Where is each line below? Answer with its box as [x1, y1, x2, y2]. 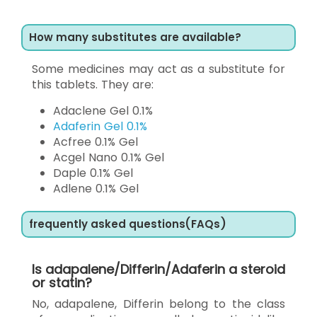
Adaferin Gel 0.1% [53, 117, 147, 134]
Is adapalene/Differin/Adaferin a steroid [32, 260, 285, 278]
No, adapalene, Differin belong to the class [32, 295, 285, 312]
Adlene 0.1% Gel [53, 180, 139, 197]
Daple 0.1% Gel [53, 164, 133, 181]
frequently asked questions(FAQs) [29, 216, 226, 231]
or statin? [32, 273, 92, 292]
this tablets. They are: [32, 76, 154, 93]
